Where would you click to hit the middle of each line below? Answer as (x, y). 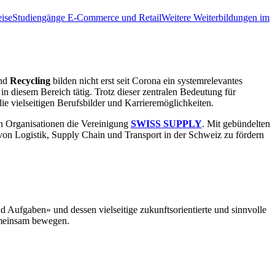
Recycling (30, 81)
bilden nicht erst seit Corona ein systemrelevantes (146, 81)
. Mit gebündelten (236, 124)
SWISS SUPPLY (166, 124)
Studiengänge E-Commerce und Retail (87, 18)
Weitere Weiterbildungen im (215, 18)
